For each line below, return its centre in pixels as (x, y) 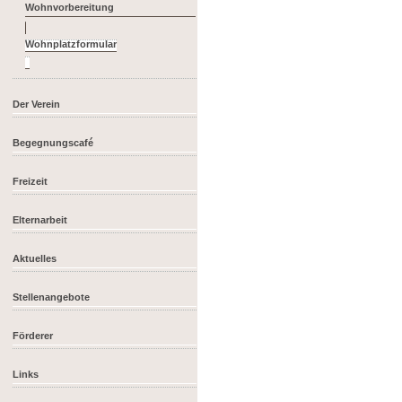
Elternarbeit (40, 219)
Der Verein (37, 104)
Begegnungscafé (53, 142)
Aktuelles (35, 258)
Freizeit (31, 181)
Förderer (33, 335)
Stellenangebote (52, 297)
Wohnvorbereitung (70, 8)
